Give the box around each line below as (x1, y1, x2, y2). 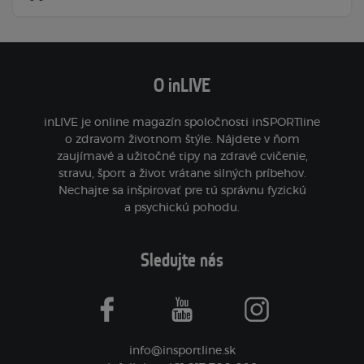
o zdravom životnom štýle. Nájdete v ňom (64, 134, 300, 145)
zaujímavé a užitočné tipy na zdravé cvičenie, (56, 151, 308, 162)
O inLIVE (154, 74, 210, 98)
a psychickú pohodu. (124, 202, 240, 214)
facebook (106, 309, 158, 321)
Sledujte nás (141, 249, 223, 273)
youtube (180, 309, 227, 321)
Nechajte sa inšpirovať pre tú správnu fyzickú (58, 185, 306, 197)
